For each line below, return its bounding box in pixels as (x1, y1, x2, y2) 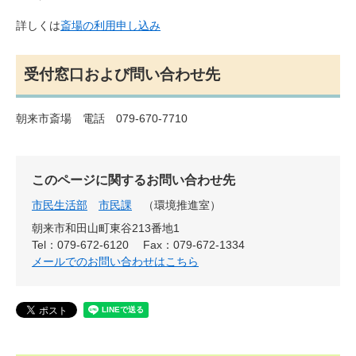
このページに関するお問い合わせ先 (32, 172, 235, 187)
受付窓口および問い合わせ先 (24, 65, 220, 83)
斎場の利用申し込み (60, 18, 161, 32)
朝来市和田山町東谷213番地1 (32, 221, 180, 234)
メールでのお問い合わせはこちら (32, 254, 199, 268)
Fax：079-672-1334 (143, 238, 245, 251)
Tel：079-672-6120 (32, 238, 129, 251)
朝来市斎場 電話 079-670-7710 (16, 111, 188, 125)
